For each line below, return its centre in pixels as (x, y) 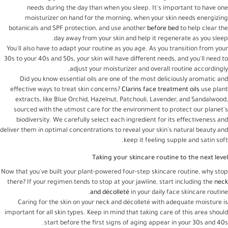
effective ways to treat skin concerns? (66, 90)
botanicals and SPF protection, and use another (78, 29)
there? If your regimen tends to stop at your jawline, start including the (111, 182)
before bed (163, 29)
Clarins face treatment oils (161, 90)
